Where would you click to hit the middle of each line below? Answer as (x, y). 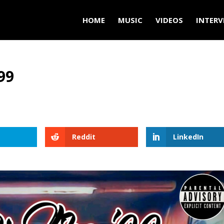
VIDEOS (169, 20)
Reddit (84, 137)
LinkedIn (188, 137)
